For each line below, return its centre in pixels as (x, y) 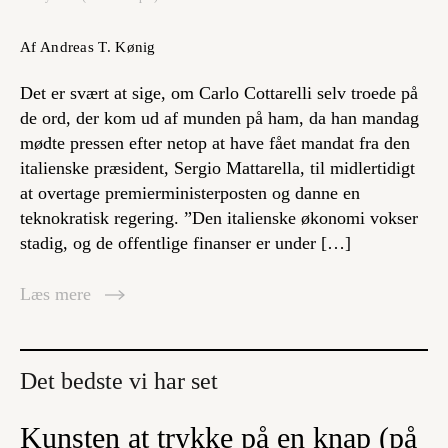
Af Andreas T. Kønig (88, 47)
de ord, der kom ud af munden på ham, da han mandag (219, 118)
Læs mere (58, 294)
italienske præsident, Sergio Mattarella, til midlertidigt (217, 168)
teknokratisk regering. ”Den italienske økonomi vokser (219, 218)
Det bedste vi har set (119, 381)
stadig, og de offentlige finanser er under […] (185, 243)
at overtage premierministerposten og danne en (190, 193)
